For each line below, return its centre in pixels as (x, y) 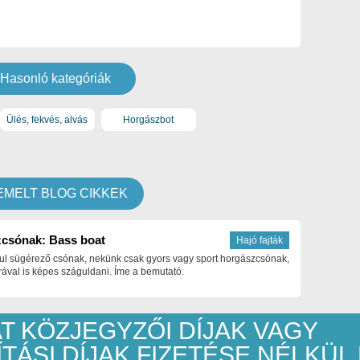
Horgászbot (149, 119)
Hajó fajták (260, 240)
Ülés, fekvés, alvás (47, 119)
